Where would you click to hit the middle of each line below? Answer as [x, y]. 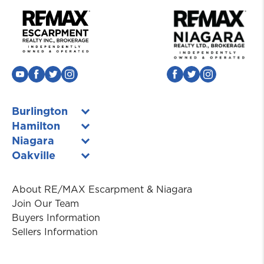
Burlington [40, 112]
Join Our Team [45, 204]
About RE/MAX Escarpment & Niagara [102, 189]
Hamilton [36, 126]
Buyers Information [56, 218]
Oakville [34, 156]
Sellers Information [55, 232]
